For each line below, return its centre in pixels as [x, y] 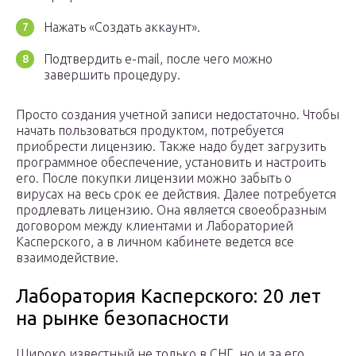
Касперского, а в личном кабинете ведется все [155, 242]
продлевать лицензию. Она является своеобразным [171, 210]
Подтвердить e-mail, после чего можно [158, 59]
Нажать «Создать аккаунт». [122, 27]
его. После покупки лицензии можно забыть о [154, 178]
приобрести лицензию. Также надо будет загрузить [171, 147]
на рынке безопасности [122, 319]
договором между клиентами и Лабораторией [155, 226]
